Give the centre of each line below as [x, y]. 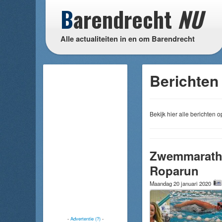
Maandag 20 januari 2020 [181, 183]
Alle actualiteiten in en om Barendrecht [128, 39]
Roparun [174, 170]
